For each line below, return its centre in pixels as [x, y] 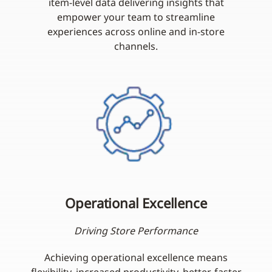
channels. [136, 46]
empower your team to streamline [136, 17]
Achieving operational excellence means [136, 258]
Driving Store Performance [136, 231]
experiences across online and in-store [136, 32]
